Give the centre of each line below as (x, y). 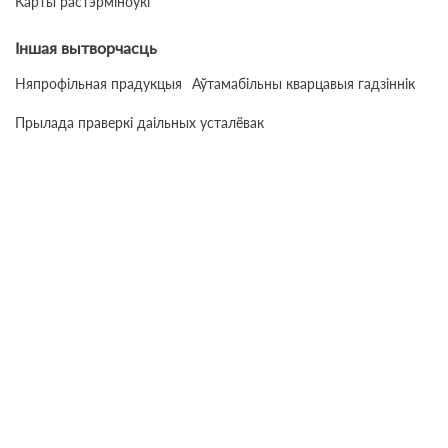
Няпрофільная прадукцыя (98, 83)
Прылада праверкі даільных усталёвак (139, 122)
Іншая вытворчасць (86, 47)
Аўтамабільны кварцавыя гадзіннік (303, 83)
